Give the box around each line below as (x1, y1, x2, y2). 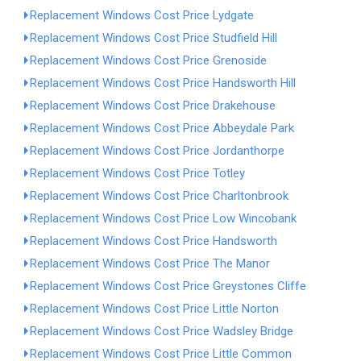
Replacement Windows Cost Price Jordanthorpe (30, 143, 284, 158)
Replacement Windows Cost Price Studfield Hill (30, 31, 277, 45)
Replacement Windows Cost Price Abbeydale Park (30, 121, 294, 135)
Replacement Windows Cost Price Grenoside (30, 53, 267, 68)
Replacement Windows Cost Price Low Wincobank (30, 211, 297, 226)
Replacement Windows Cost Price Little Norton (30, 301, 279, 316)
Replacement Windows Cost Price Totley (30, 166, 245, 180)
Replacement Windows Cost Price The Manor (30, 256, 270, 271)
